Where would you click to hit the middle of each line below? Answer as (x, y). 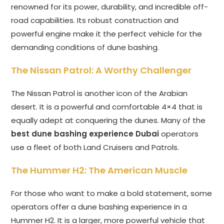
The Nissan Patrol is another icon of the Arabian (99, 93)
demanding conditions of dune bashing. (85, 47)
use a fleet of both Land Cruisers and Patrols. (95, 147)
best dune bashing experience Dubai (85, 134)
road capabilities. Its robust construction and (95, 20)
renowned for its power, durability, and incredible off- (110, 7)
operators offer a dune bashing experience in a (99, 207)
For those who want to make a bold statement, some (112, 193)
